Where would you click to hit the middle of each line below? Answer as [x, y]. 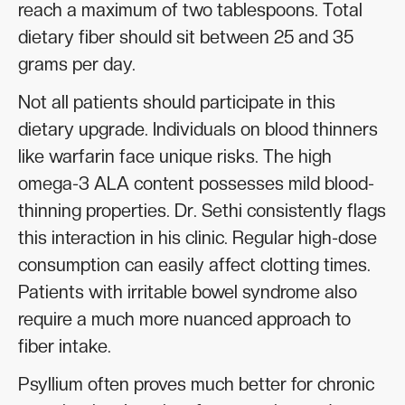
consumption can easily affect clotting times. [194, 265]
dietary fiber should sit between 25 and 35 [186, 38]
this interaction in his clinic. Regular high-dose [198, 238]
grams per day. [77, 65]
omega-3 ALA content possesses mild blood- [196, 184]
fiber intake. [65, 347]
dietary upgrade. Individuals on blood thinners [198, 130]
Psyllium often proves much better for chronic [196, 385]
